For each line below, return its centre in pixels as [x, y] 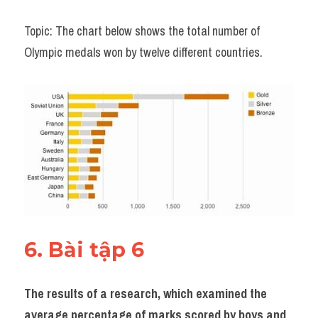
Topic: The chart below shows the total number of [142, 31]
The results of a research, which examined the [146, 293]
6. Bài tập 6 [87, 249]
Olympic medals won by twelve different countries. [143, 53]
